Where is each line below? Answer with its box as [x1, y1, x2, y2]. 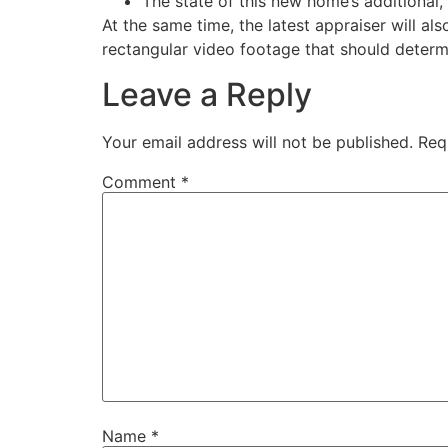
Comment [102, 171, 181, 192]
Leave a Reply [102, 74, 312, 114]
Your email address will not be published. [102, 131, 413, 152]
